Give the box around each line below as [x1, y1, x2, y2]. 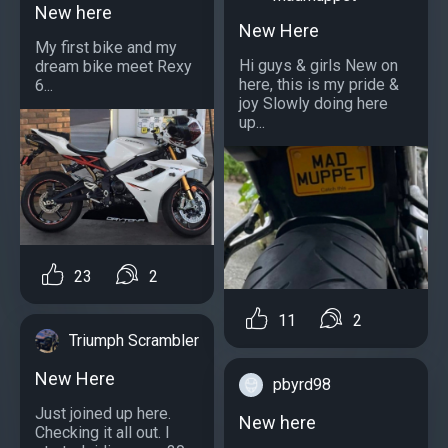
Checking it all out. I [35, 423, 170, 443]
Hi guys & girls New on [239, 56, 398, 76]
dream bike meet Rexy [35, 57, 192, 77]
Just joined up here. [35, 404, 171, 424]
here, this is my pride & [239, 75, 399, 95]
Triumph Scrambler [69, 331, 199, 351]
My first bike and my [35, 38, 177, 58]
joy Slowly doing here [239, 94, 388, 114]
